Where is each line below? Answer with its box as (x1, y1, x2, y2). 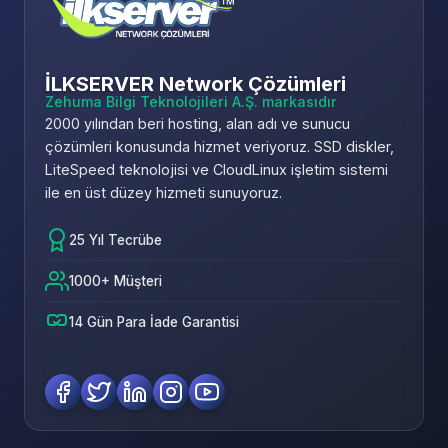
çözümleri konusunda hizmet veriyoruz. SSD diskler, (45, 138, 394, 156)
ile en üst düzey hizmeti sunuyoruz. (45, 184, 282, 202)
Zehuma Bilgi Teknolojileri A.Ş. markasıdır (45, 93, 337, 111)
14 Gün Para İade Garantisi (69, 314, 239, 331)
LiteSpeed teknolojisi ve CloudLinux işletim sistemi (45, 161, 388, 179)
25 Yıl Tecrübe (69, 232, 162, 249)
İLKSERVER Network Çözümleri (45, 72, 346, 97)
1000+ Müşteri (69, 273, 162, 290)
